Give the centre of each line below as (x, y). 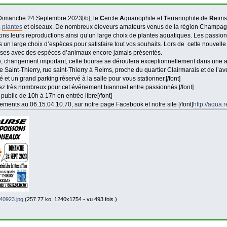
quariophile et (144, 18)
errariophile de (188, 18)
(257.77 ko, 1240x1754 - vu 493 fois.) (70, 199)
